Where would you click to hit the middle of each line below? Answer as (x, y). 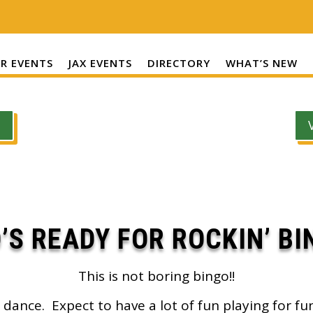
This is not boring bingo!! (156, 276)
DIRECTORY (179, 63)
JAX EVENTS (101, 63)
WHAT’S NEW (262, 63)
